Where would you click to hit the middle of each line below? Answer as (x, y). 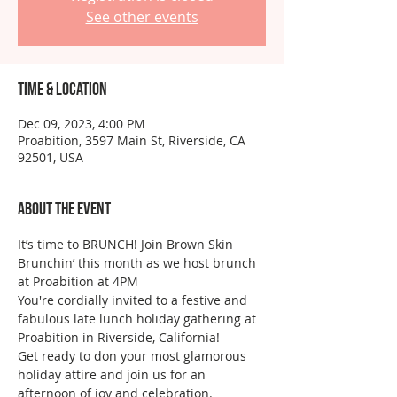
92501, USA (51, 157)
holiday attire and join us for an (113, 374)
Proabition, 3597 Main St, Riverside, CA (132, 140)
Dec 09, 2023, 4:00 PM (82, 124)
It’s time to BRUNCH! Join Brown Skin (127, 244)
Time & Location (62, 90)
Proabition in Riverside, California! (121, 337)
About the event (64, 209)
